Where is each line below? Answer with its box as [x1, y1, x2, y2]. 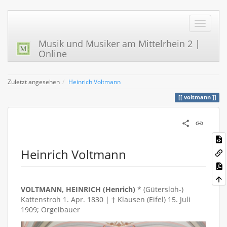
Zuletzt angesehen [8, 78, 60, 86]
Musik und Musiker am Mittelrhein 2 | [39, 37, 200, 50]
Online [39, 48, 67, 60]
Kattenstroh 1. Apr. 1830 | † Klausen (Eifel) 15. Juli [21, 195, 191, 204]
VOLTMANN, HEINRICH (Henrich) [21, 184, 135, 194]
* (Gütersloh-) [135, 184, 183, 194]
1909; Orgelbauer [21, 205, 80, 214]
